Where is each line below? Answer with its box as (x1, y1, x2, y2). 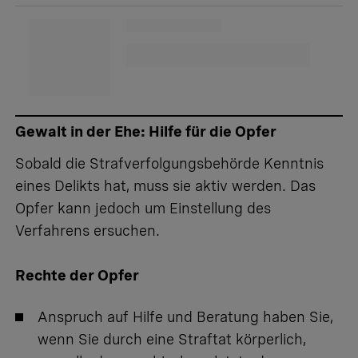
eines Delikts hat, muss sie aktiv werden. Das (15, 177, 316, 195)
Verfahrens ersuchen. (15, 222, 160, 240)
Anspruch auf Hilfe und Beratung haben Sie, (38, 308, 333, 326)
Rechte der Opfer (15, 267, 139, 284)
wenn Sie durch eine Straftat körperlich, (38, 331, 306, 348)
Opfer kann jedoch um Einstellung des (15, 200, 271, 217)
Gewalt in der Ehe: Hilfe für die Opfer (15, 123, 276, 141)
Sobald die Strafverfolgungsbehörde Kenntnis (15, 155, 324, 173)
